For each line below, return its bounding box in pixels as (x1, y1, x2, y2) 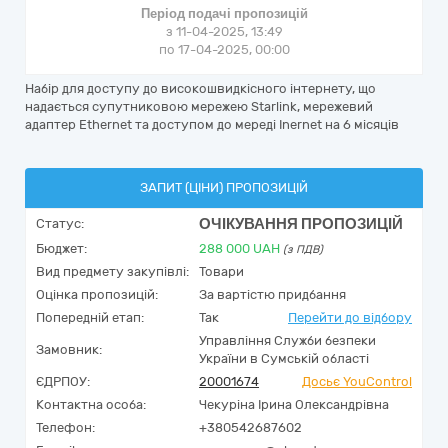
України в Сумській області (199, 351, 369, 366)
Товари (199, 264, 244, 279)
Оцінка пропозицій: (36, 287, 158, 302)
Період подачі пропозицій (140, 6, 308, 21)
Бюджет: (36, 241, 87, 256)
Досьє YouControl (302, 374, 412, 389)
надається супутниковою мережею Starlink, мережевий (25, 99, 373, 114)
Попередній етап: (36, 310, 144, 325)
